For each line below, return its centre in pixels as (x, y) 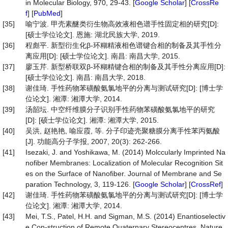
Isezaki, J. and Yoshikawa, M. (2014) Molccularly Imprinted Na (125, 152)
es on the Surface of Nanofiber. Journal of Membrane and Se (124, 174)
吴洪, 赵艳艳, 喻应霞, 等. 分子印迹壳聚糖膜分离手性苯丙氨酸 (123, 131)
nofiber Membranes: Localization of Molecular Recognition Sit (124, 163)
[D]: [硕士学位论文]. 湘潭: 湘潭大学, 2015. (92, 120)
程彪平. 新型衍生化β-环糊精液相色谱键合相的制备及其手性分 (123, 45)
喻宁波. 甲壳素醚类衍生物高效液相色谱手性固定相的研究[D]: (122, 24)
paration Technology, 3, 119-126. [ (80, 184)
